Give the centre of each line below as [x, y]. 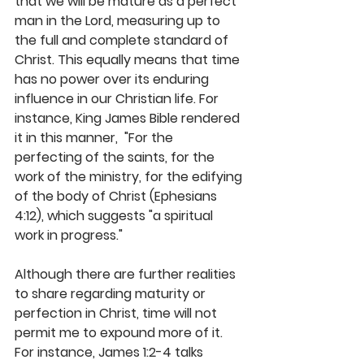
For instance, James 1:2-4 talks [110, 353]
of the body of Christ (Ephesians [117, 197]
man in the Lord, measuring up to [119, 21]
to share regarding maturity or [112, 294]
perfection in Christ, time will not [117, 314]
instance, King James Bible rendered [129, 119]
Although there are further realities [127, 275]
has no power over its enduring [113, 80]
